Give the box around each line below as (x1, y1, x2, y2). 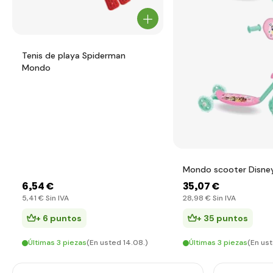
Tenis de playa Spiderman (22, 50, 126, 61)
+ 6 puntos (36, 213, 82, 224)
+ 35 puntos (197, 213, 248, 224)
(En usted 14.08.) (87, 238, 148, 247)
